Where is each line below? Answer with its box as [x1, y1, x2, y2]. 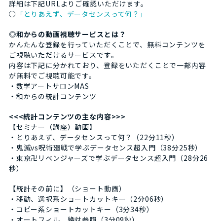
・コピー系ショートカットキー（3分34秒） [8, 204, 154, 215]
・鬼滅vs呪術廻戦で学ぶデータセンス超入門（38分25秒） [8, 143, 203, 153]
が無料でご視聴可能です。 [8, 71, 97, 81]
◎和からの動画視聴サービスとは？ [8, 29, 126, 39]
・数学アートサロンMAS [8, 81, 90, 91]
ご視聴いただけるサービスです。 [8, 50, 118, 60]
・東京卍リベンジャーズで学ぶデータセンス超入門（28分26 [8, 153, 209, 163]
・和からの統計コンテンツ [8, 91, 97, 102]
